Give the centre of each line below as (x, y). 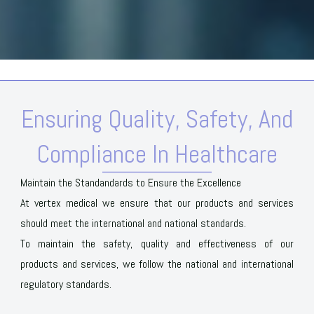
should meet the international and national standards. (134, 223)
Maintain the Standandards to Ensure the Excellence (131, 182)
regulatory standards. (66, 284)
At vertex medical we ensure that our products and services (157, 203)
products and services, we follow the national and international (157, 264)
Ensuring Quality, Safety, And (157, 119)
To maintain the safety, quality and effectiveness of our (157, 243)
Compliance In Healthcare (157, 154)
